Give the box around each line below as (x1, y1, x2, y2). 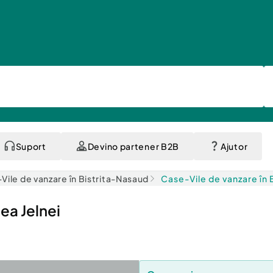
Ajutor (221, 141, 248, 152)
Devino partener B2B (87, 141, 179, 152)
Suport (15, 141, 46, 152)
